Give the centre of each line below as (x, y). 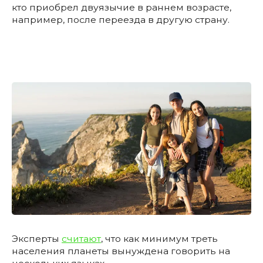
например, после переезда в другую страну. (121, 20)
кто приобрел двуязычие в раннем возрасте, (122, 8)
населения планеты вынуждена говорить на (121, 251)
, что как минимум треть (159, 239)
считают (81, 239)
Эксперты (37, 239)
